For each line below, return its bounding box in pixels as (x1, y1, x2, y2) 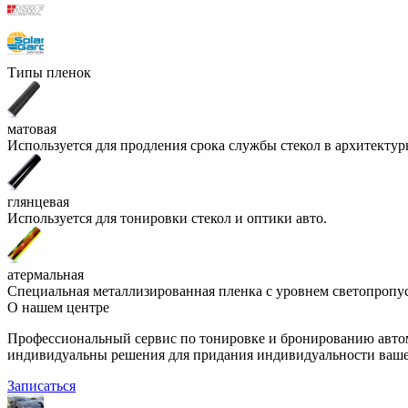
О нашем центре (7, 299, 109, 315)
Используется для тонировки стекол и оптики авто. (7, 209, 327, 226)
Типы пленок (7, 64, 91, 80)
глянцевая (7, 193, 69, 209)
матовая (7, 120, 56, 137)
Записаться (7, 377, 76, 393)
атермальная (7, 266, 84, 282)
